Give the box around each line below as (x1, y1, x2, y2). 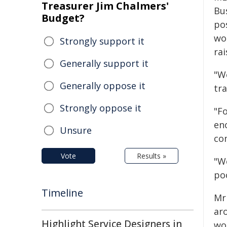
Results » (137, 151, 166, 161)
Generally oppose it (60, 80, 145, 92)
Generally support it (60, 57, 148, 69)
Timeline (42, 186, 83, 200)
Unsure (60, 124, 92, 136)
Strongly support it (60, 35, 144, 47)
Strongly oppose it (60, 102, 141, 114)
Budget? (42, 11, 85, 25)
